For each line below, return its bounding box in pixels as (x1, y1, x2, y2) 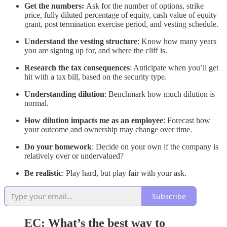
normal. (24, 99, 49, 108)
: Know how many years (137, 37, 216, 46)
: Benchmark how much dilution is (104, 90, 215, 99)
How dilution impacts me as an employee (24, 116, 163, 125)
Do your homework (24, 142, 92, 152)
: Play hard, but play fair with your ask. (62, 169, 186, 178)
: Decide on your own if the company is (92, 142, 218, 152)
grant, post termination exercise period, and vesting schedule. (24, 20, 218, 29)
